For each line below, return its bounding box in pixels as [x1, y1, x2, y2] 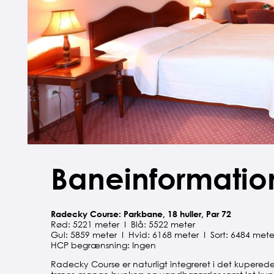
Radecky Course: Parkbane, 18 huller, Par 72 [50, 208, 231, 219]
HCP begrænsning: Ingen [50, 239, 156, 250]
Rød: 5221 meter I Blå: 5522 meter [50, 218, 195, 229]
